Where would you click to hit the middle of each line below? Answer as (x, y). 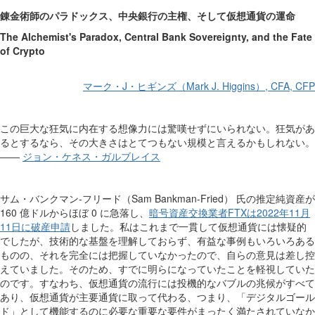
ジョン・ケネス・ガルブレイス (91, 156)
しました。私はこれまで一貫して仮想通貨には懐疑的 (188, 226)
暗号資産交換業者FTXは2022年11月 (230, 212)
